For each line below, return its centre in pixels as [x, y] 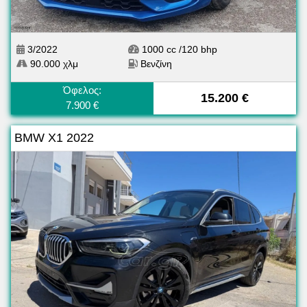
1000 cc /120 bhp [178, 50]
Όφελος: [82, 90]
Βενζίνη [156, 64]
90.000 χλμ [53, 64]
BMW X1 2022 [54, 138]
